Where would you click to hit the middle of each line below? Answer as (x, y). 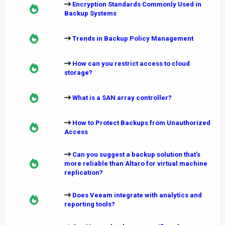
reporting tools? (90, 204)
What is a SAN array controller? (122, 98)
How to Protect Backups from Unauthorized (141, 123)
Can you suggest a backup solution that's (136, 154)
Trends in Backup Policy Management (133, 38)
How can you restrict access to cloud (131, 64)
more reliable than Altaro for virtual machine (136, 163)
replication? (84, 173)
